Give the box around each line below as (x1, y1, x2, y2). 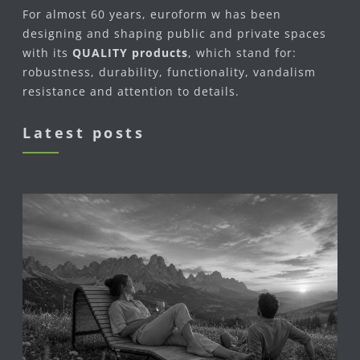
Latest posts (22, 123, 145, 142)
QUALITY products (72, 45, 188, 60)
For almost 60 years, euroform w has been (22, 6, 281, 22)
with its (22, 45, 72, 60)
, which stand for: (188, 45, 297, 60)
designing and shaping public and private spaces (22, 26, 326, 41)
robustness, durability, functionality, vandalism (22, 64, 316, 80)
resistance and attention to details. (22, 84, 243, 99)
